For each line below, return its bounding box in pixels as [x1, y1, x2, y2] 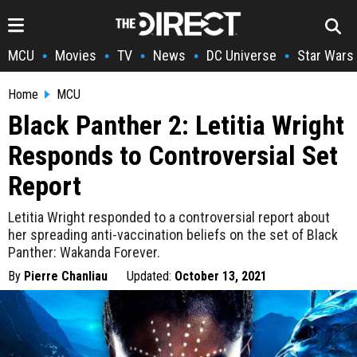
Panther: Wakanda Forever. [8, 244, 160, 261]
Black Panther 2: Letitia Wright [8, 109, 344, 141]
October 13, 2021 [175, 269, 267, 284]
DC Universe [206, 47, 277, 64]
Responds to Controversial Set [8, 139, 338, 171]
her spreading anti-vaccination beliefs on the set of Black [8, 226, 338, 243]
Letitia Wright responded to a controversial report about [8, 209, 330, 226]
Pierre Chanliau [24, 269, 108, 284]
